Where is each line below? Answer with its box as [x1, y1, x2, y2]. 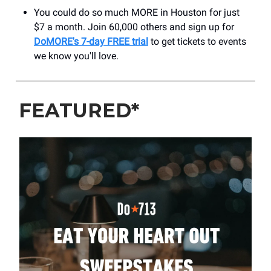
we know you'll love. [34, 50, 119, 62]
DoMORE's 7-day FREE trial [34, 36, 148, 48]
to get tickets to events [148, 36, 246, 48]
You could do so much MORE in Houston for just [34, 7, 240, 19]
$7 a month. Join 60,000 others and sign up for [34, 21, 234, 33]
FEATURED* [19, 99, 139, 123]
